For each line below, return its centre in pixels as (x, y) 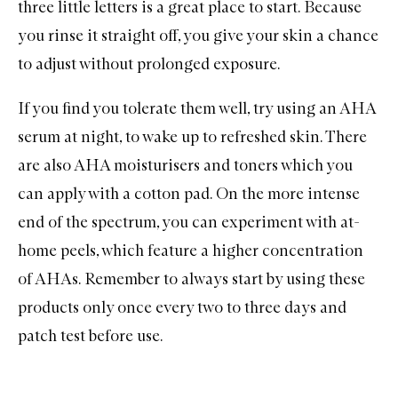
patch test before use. (91, 336)
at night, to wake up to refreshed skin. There (214, 137)
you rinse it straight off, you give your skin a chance (198, 36)
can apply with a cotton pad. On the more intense (189, 194)
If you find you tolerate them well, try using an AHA (197, 109)
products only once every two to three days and (182, 308)
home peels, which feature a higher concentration (191, 251)
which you (315, 166)
